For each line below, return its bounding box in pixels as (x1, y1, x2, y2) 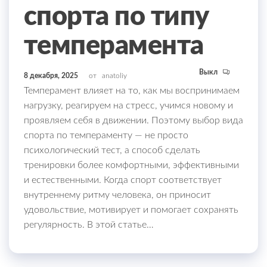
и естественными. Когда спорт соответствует (24, 175, 222, 185)
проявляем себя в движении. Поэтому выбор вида (24, 116, 243, 126)
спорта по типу (24, 4, 209, 31)
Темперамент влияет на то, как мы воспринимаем (24, 86, 240, 96)
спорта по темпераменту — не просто (24, 131, 188, 141)
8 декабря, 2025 (24, 72, 80, 80)
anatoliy (102, 72, 127, 80)
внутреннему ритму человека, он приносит (24, 190, 211, 200)
